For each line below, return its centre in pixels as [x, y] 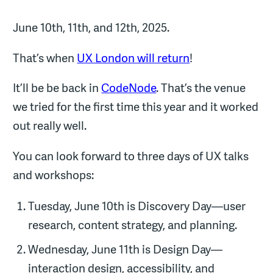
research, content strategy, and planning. [132, 225]
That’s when [45, 58]
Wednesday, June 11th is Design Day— [125, 249]
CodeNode [129, 88]
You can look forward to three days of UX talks [131, 156]
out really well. [50, 126]
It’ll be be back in [57, 88]
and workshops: [54, 175]
